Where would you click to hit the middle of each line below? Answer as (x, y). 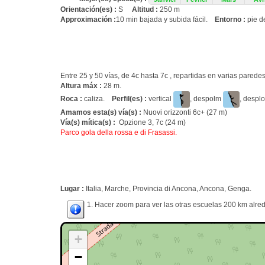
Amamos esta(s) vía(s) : (102, 112)
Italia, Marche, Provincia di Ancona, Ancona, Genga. (169, 189)
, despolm (206, 99)
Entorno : (231, 20)
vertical (160, 99)
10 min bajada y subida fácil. (165, 20)
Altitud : (146, 9)
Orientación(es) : (89, 9)
